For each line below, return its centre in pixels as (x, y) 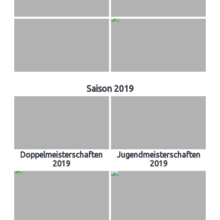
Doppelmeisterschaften (62, 154)
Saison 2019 (110, 88)
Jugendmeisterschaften (158, 154)
